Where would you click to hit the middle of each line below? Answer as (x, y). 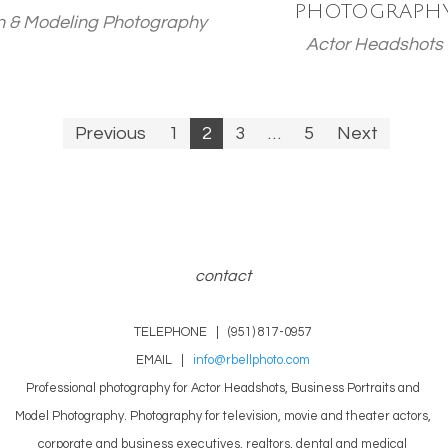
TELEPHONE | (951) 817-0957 (222, 333)
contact (222, 276)
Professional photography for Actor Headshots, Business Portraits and (222, 389)
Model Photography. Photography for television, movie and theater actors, (222, 417)
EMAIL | (164, 361)
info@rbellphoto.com (251, 361)
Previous (110, 133)
